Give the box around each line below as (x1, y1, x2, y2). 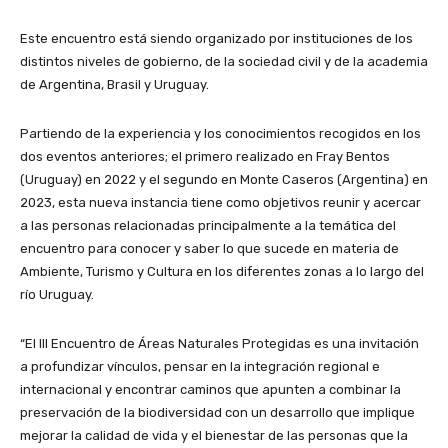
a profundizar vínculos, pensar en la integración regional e (20, 359, 380, 375)
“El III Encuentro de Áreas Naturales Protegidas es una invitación (20, 336, 419, 352)
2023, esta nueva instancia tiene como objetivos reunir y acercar (20, 195, 421, 211)
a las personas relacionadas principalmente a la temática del (20, 218, 396, 234)
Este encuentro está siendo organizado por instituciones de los (20, 31, 413, 47)
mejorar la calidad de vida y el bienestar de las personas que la (20, 428, 408, 444)
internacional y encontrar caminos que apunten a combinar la (20, 382, 401, 398)
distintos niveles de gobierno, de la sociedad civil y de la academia (20, 54, 428, 70)
